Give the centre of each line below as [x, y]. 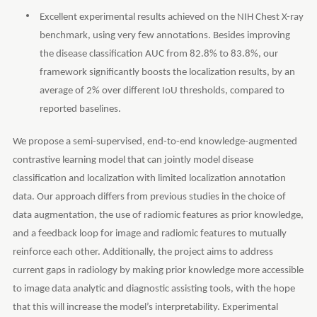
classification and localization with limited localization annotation [149, 178]
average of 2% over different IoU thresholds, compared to [162, 91]
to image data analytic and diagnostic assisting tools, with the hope [154, 289]
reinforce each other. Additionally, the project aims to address [143, 252]
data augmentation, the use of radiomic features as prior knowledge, [158, 215]
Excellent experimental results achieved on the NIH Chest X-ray [171, 17]
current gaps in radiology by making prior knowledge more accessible [158, 270]
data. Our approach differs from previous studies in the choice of [149, 197]
